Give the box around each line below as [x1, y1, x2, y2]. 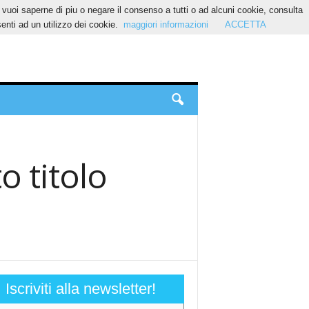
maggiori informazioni [123, 19, 208, 30]
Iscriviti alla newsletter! [5, 280, 156, 297]
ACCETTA [224, 19, 266, 30]
